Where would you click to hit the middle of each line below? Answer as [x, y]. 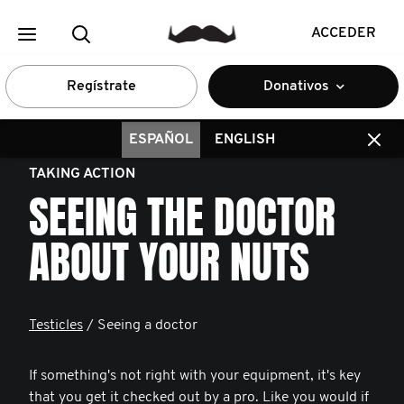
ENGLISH [245, 140]
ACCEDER [344, 33]
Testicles [56, 326]
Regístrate [101, 87]
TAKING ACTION [82, 174]
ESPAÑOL [161, 140]
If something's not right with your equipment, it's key [195, 376]
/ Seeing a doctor [140, 326]
